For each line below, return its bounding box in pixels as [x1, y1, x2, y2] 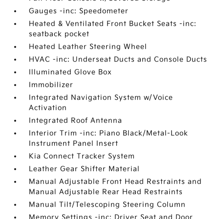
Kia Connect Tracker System [29, 152, 135, 160]
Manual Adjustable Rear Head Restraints [29, 188, 183, 196]
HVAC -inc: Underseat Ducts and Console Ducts [29, 55, 208, 64]
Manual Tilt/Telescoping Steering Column [29, 200, 186, 209]
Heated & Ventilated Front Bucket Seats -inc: [29, 20, 197, 28]
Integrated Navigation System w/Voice [29, 93, 174, 102]
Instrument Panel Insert [29, 139, 119, 148]
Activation [29, 104, 67, 112]
